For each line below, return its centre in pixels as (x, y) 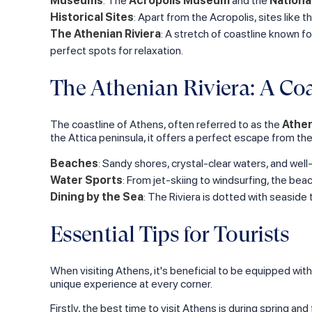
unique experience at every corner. (131, 284)
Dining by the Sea (97, 197)
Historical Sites (92, 17)
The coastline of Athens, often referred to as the (166, 124)
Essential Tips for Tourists (170, 234)
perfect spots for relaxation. (117, 50)
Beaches (74, 163)
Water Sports (86, 180)
